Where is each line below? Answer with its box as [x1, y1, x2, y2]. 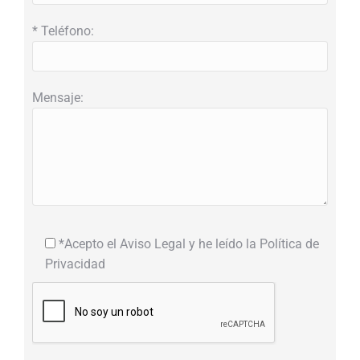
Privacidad [45, 256, 105, 272]
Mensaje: [32, 90, 84, 105]
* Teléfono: [32, 23, 94, 39]
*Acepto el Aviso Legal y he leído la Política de [59, 236, 319, 252]
